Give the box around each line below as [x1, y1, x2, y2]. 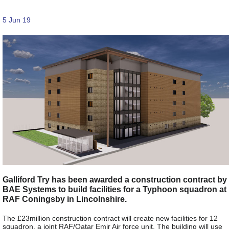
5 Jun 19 [3, 15, 31, 24]
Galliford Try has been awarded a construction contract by [3, 174, 227, 184]
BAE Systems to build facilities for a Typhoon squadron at [3, 184, 226, 194]
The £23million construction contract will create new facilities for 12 [3, 214, 218, 222]
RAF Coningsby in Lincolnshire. [3, 194, 127, 203]
